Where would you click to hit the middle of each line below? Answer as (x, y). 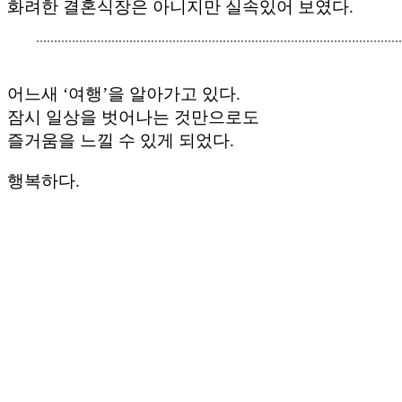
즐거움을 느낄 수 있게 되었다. (121, 141)
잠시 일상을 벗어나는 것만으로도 (133, 118)
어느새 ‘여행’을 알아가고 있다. (124, 94)
